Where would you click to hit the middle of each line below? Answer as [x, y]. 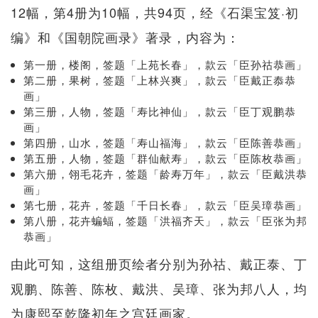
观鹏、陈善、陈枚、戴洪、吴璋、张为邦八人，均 [159, 289]
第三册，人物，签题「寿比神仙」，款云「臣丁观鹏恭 [160, 111]
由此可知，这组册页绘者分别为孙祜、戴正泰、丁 [159, 264]
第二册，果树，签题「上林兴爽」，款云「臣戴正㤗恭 [160, 80]
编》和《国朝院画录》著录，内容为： [125, 37]
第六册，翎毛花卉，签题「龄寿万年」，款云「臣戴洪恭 [165, 174]
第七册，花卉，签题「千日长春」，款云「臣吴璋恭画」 [165, 205]
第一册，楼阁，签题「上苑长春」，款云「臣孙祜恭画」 [165, 65]
